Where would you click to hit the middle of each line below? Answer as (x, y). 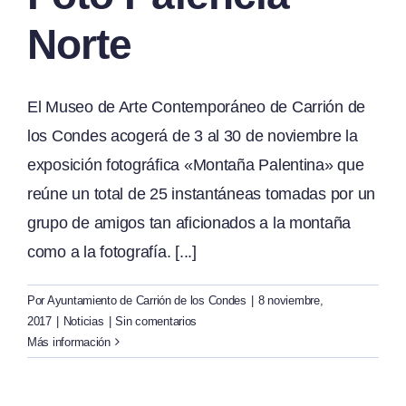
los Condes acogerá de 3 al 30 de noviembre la (193, 135)
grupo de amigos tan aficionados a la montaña (189, 222)
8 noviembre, (290, 300)
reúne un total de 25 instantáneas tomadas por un (202, 193)
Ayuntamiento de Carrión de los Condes (146, 300)
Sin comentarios (156, 321)
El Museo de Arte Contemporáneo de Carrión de (197, 106)
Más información (69, 342)
